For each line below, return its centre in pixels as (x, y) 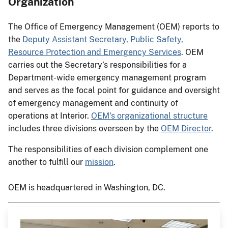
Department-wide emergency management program (107, 77)
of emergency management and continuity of (93, 103)
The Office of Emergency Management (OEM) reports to (114, 26)
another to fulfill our (47, 162)
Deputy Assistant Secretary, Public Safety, (103, 39)
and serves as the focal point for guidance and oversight (114, 90)
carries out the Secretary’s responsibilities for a (97, 65)
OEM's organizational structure (149, 116)
